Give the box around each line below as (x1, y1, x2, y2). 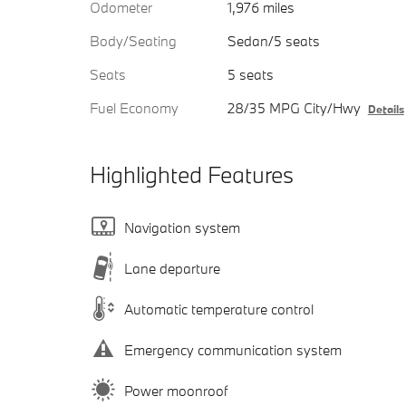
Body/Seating (90, 32, 177, 51)
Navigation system (124, 217, 240, 237)
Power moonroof (124, 381, 227, 400)
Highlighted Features (90, 159, 294, 190)
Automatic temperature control (124, 299, 314, 318)
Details (367, 101, 404, 117)
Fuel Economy (90, 99, 179, 118)
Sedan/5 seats (227, 32, 320, 51)
